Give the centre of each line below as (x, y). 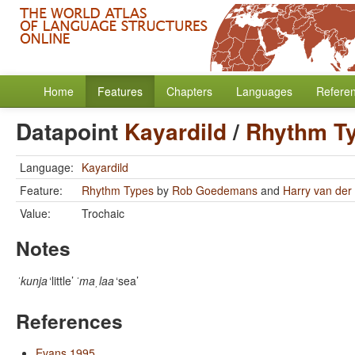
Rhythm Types (118, 190)
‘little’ (61, 281)
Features (120, 91)
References (69, 321)
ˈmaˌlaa (95, 281)
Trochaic (103, 213)
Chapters (189, 91)
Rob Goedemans (215, 190)
